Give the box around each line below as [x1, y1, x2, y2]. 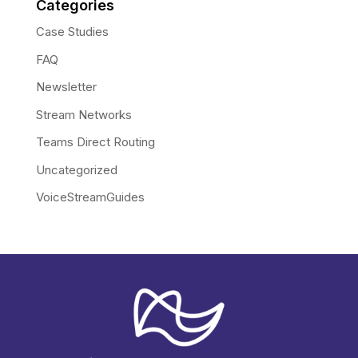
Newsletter [35, 79, 97, 95]
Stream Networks [35, 106, 132, 122]
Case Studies [35, 24, 109, 40]
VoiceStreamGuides [35, 189, 145, 205]
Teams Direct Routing [35, 134, 155, 150]
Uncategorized [35, 161, 117, 177]
